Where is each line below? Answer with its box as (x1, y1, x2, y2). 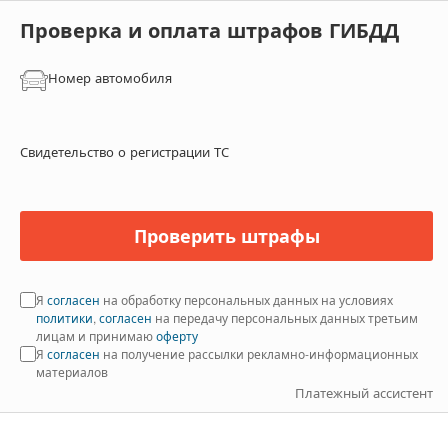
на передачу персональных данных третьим (155, 309, 418, 326)
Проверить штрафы (133, 222, 320, 249)
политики (36, 309, 93, 326)
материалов (36, 363, 108, 380)
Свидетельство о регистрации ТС (20, 141, 229, 161)
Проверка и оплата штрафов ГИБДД (20, 15, 399, 44)
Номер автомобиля (48, 68, 172, 87)
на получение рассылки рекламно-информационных (103, 345, 418, 362)
